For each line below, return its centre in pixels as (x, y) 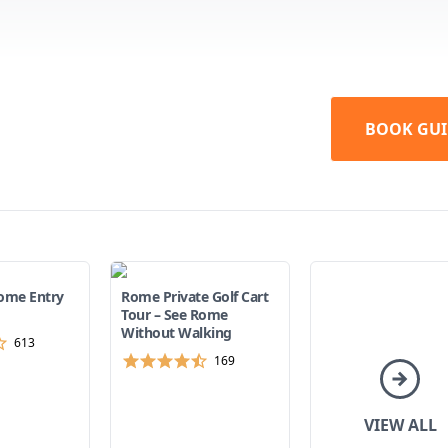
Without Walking (176, 332)
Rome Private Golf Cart (194, 296)
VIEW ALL (400, 425)
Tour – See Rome (174, 314)
